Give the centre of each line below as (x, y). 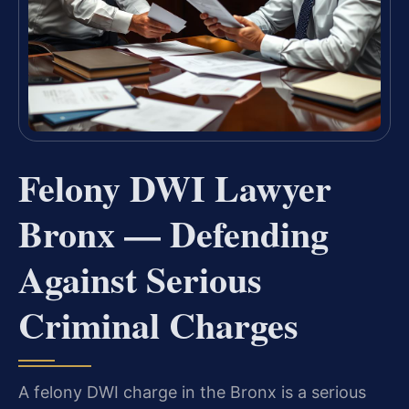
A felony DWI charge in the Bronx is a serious (192, 392)
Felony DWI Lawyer (175, 187)
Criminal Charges (158, 324)
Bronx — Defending (173, 233)
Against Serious (140, 278)
